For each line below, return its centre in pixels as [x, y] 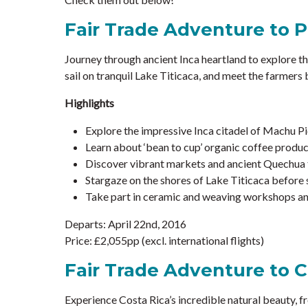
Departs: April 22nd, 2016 [125, 224]
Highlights [89, 103]
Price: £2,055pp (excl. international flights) [164, 241]
